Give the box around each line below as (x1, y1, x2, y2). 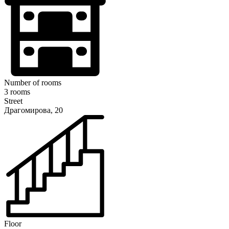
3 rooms (4, 87, 30, 97)
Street (4, 97, 22, 106)
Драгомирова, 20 (4, 106, 63, 115)
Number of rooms (4, 78, 61, 87)
